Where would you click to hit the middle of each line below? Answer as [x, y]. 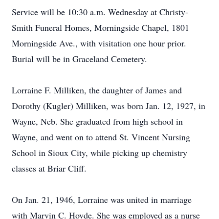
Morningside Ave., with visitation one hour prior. [99, 43]
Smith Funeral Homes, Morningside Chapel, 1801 [100, 27]
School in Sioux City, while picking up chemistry [99, 153]
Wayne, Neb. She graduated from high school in [97, 121]
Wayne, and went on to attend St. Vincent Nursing [101, 137]
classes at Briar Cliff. [49, 168]
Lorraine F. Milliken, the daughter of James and [97, 90]
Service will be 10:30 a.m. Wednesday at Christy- [100, 12]
